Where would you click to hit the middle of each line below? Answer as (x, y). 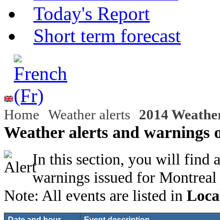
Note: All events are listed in (95, 196)
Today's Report (92, 13)
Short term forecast (107, 35)
